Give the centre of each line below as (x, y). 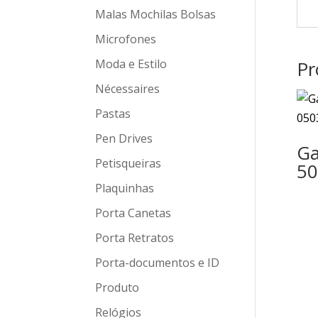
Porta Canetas (133, 213)
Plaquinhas (125, 188)
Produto (117, 287)
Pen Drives (124, 138)
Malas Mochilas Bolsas (156, 14)
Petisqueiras (128, 163)
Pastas (113, 114)
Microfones (126, 39)
